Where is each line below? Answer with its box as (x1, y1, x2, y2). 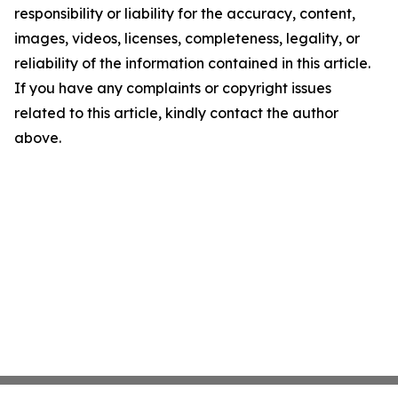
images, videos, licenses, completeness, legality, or (14, 29, 360, 47)
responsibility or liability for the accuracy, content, (14, 4, 355, 22)
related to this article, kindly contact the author (14, 104, 338, 122)
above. (14, 129, 61, 147)
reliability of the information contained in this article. (14, 54, 370, 72)
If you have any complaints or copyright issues (14, 79, 331, 97)
